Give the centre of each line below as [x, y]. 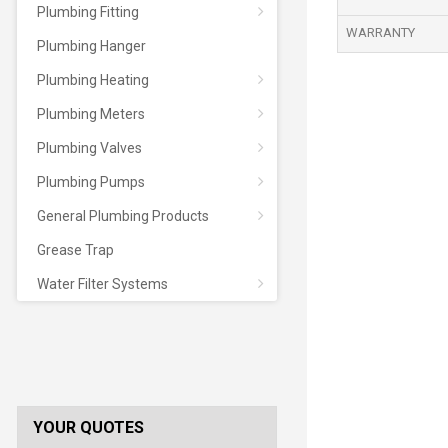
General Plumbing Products [122, 216]
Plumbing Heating [92, 80]
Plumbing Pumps [90, 182]
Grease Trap [75, 250]
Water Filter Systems [102, 284]
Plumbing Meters [90, 114]
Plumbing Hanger [91, 46]
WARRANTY [380, 32]
